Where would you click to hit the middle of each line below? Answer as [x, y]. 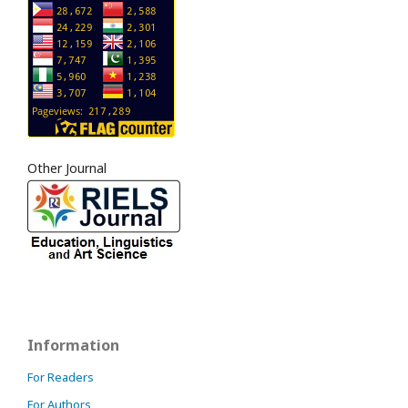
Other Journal [67, 168]
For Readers [61, 377]
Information [73, 346]
